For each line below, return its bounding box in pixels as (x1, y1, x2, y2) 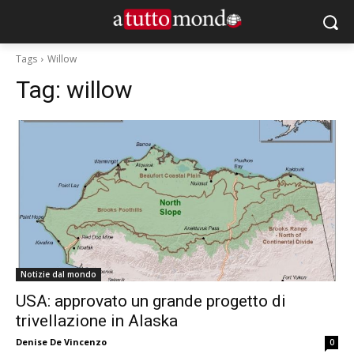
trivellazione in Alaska (16, 311, 178, 330)
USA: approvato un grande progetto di (16, 292, 286, 311)
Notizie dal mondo (21, 269, 96, 280)
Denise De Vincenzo (16, 336, 107, 348)
